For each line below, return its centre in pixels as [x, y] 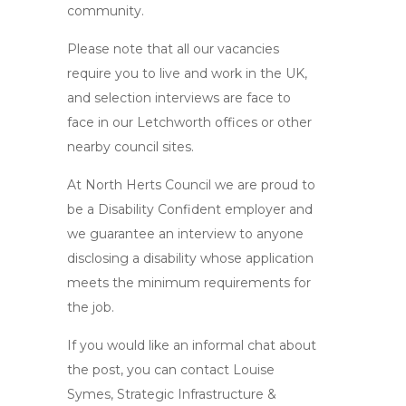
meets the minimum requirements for [189, 283]
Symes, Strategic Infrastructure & [172, 394]
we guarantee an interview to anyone [185, 234]
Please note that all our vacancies [173, 49]
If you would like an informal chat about [192, 345]
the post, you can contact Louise [171, 370]
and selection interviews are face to [179, 98]
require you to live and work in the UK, [187, 73]
